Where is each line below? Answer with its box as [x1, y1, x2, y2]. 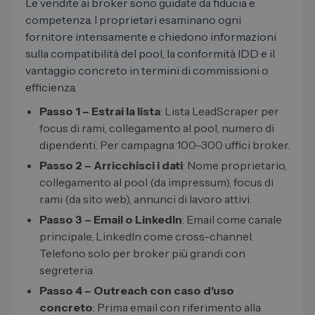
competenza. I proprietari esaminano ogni [25, 13, 241, 27]
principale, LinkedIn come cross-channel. [39, 229, 254, 244]
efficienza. [25, 80, 77, 95]
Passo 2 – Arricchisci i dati [39, 158, 183, 173]
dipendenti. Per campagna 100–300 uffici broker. [39, 138, 290, 153]
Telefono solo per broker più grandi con [39, 246, 245, 261]
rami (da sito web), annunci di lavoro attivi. [39, 192, 252, 207]
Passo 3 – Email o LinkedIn [39, 212, 182, 227]
